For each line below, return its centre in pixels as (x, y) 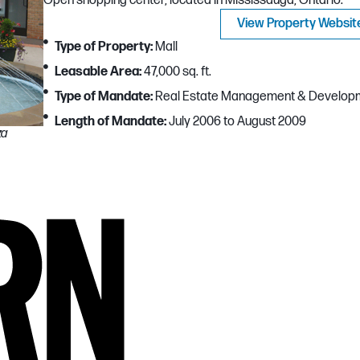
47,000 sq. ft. (177, 72)
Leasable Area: (98, 72)
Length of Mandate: (111, 122)
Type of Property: (104, 47)
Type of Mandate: (104, 97)
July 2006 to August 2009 (237, 122)
